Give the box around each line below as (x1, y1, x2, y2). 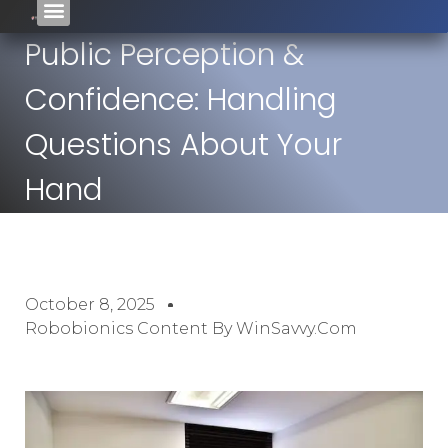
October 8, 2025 (25, 295, 155, 314)
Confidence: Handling (25, 79, 337, 121)
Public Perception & (25, 34, 304, 76)
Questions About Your (25, 124, 342, 166)
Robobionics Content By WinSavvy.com (25, 319, 357, 338)
